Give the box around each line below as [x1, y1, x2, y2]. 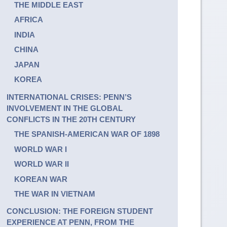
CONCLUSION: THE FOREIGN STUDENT [6, 207, 153, 216]
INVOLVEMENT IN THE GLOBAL [6, 103, 123, 112]
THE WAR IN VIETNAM [14, 190, 95, 199]
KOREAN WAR [14, 174, 67, 183]
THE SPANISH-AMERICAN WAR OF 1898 [14, 130, 160, 139]
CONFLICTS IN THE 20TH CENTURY [6, 115, 136, 124]
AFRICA [14, 15, 43, 24]
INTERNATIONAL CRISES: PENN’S [6, 92, 132, 101]
